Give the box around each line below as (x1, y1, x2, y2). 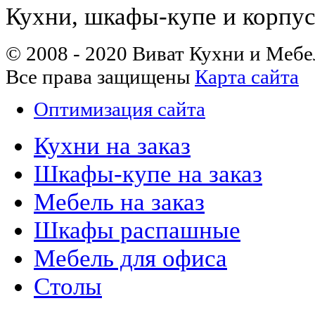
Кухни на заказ (34, 132, 191, 160)
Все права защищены (6, 65, 195, 88)
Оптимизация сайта (34, 98, 205, 121)
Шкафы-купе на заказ (34, 160, 262, 188)
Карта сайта (195, 65, 299, 88)
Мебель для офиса (34, 245, 227, 273)
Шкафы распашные (34, 217, 240, 245)
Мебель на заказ (34, 188, 205, 217)
